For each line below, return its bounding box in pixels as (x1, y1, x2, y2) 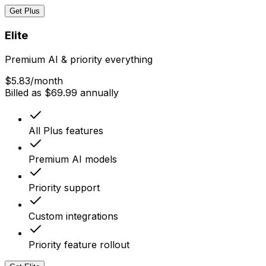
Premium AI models (28, 153, 117, 165)
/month (30, 74, 63, 87)
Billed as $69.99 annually (5, 86, 119, 99)
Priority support (28, 181, 100, 194)
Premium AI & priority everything (5, 53, 153, 65)
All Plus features (28, 124, 103, 137)
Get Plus (9, 7, 40, 16)
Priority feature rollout (28, 238, 129, 251)
